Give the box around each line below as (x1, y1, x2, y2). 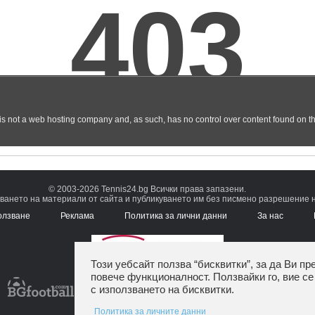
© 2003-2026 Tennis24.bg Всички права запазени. (48, 184, 246, 194)
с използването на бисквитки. (91, 283, 234, 295)
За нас (257, 210, 283, 221)
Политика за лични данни (124, 210, 227, 221)
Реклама (60, 210, 94, 221)
